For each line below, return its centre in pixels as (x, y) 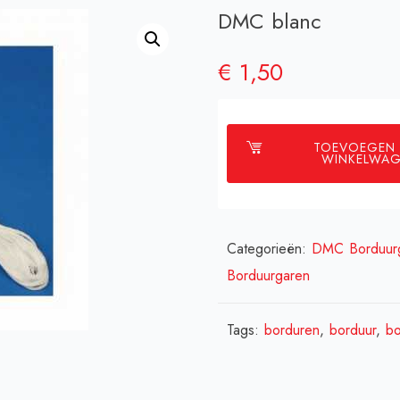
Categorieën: (269, 248)
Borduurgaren (268, 275)
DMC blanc (270, 21)
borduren (292, 329)
